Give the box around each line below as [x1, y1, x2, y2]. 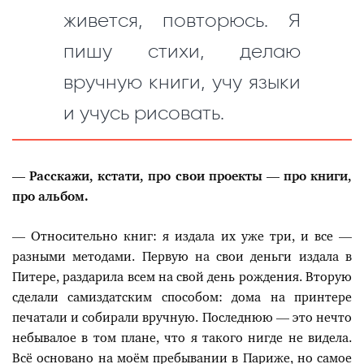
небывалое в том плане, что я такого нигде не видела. [12, 331, 352, 344]
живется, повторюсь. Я [63, 9, 301, 32]
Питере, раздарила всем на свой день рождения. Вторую [12, 271, 352, 284]
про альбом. [12, 190, 89, 203]
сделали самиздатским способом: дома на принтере [12, 291, 352, 304]
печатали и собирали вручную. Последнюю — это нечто [12, 311, 352, 324]
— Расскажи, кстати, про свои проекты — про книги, [12, 170, 352, 183]
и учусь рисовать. [63, 102, 224, 125]
